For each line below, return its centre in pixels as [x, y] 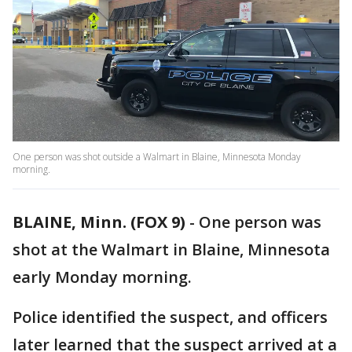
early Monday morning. [102, 277]
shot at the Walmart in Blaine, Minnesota [171, 250]
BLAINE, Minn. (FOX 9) [99, 222]
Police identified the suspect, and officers [170, 317]
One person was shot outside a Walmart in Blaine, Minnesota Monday [157, 157]
